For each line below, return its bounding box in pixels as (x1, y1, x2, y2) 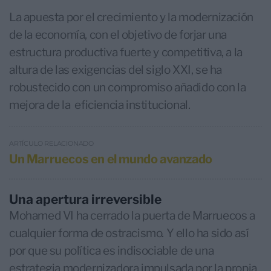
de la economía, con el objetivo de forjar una (9, 28, 227, 42)
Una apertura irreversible (9, 192, 162, 207)
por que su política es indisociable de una (9, 244, 214, 258)
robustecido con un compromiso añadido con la (9, 80, 246, 95)
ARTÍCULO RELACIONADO (9, 139, 94, 148)
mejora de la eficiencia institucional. (9, 98, 191, 113)
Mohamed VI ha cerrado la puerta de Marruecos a (9, 209, 255, 223)
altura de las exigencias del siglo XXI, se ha (9, 63, 223, 77)
